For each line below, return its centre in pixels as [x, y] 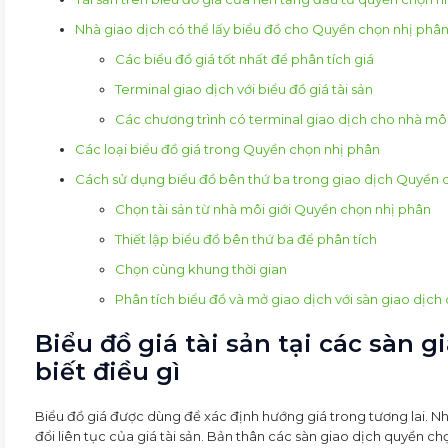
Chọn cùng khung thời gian [201, 268]
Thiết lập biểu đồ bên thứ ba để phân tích [246, 238]
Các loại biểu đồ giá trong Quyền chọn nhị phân [227, 148]
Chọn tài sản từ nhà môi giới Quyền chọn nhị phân [273, 208]
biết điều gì [107, 371]
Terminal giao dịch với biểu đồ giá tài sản [244, 88]
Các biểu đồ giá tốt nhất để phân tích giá [244, 58]
